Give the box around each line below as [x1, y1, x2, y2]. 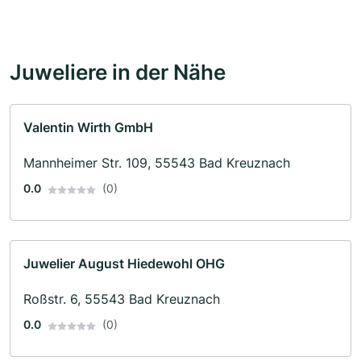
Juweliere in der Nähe [10, 59, 226, 85]
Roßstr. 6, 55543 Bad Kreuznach [23, 291, 220, 308]
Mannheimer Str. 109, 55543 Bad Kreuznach [23, 155, 290, 172]
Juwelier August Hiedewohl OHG [23, 255, 225, 272]
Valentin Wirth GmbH [23, 119, 153, 136]
